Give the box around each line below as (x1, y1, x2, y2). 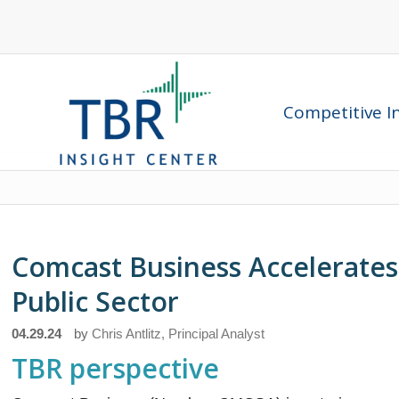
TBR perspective (12, 350, 220, 387)
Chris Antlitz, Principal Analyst (92, 327, 265, 341)
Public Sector (12, 283, 180, 320)
